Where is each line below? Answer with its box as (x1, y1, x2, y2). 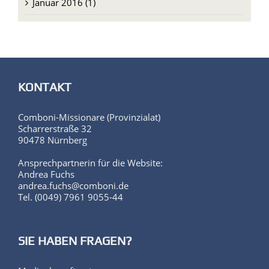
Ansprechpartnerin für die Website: (18, 157, 163, 169)
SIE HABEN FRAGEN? (18, 234, 132, 248)
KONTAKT (18, 80, 71, 94)
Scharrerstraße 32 (18, 122, 92, 135)
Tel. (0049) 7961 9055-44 (18, 191, 123, 204)
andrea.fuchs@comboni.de (18, 180, 128, 192)
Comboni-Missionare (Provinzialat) (18, 111, 160, 124)
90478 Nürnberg (18, 134, 87, 147)
